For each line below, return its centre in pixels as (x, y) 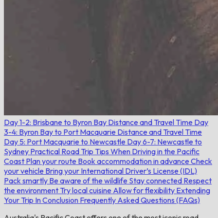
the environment (32, 190)
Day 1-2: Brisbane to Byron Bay (56, 122)
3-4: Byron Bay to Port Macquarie (61, 132)
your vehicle (25, 171)
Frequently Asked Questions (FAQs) (140, 200)
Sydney (17, 151)
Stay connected (156, 180)
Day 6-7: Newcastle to (164, 141)
